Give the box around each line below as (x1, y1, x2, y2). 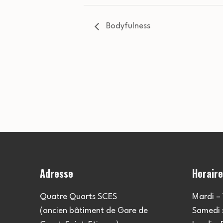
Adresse (40, 166, 73, 181)
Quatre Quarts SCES (40, 193, 117, 202)
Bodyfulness (104, 22, 150, 31)
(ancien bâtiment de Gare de (40, 207, 148, 216)
